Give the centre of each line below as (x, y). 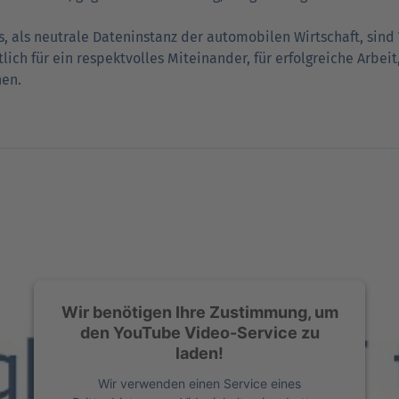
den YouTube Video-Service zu (199, 332)
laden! (199, 353)
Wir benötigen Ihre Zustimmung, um (199, 312)
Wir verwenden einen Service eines (199, 383)
